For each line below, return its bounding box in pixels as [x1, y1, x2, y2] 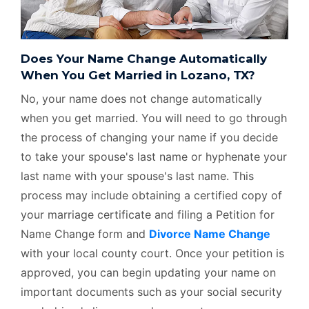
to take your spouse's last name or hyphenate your [21, 150, 287, 163]
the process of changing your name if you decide [21, 130, 278, 144]
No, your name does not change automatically [21, 92, 262, 106]
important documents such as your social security [21, 285, 282, 299]
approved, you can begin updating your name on [21, 266, 276, 279]
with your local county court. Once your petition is [21, 246, 284, 260]
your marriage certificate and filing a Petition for [21, 208, 275, 221]
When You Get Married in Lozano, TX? [21, 68, 255, 82]
